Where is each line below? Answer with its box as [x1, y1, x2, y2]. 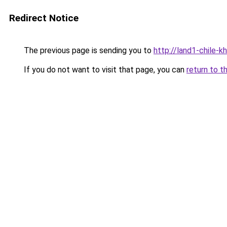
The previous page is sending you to [22, 46, 154, 55]
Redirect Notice [9, 12, 79, 24]
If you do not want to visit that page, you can [22, 65, 186, 74]
